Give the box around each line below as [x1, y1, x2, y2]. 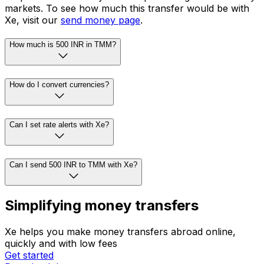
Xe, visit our [5, 14, 61, 26]
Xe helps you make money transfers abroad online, [5, 226, 236, 238]
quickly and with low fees [5, 237, 117, 250]
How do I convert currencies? [9, 80, 109, 90]
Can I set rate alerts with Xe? [9, 120, 109, 129]
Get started [5, 249, 54, 262]
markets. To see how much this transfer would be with [5, 2, 249, 14]
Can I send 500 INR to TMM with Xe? [9, 160, 137, 169]
